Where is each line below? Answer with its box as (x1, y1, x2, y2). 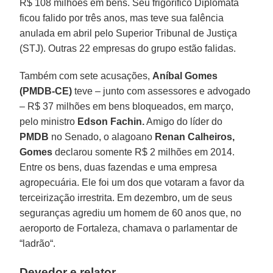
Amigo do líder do (144, 116, 223, 127)
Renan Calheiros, (152, 131, 235, 142)
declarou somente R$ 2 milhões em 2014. (52, 146, 235, 157)
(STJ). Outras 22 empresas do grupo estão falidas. (19, 43, 236, 54)
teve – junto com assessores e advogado (72, 85, 251, 96)
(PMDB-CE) (19, 85, 73, 96)
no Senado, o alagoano (49, 131, 153, 142)
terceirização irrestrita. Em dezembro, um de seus (19, 192, 233, 203)
